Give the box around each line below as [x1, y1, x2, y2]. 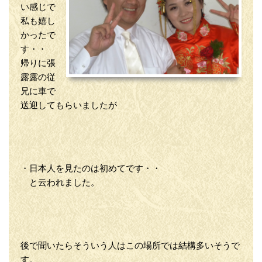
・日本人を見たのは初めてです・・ [20, 164, 161, 174]
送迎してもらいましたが [20, 101, 117, 111]
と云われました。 [20, 178, 99, 188]
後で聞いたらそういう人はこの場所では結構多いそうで [20, 241, 240, 251]
